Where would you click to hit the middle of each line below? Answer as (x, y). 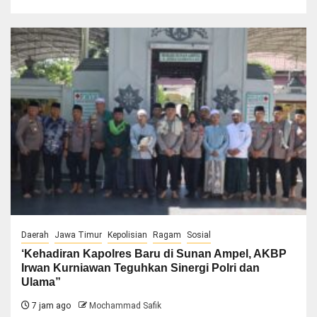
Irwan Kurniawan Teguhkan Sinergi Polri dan (140, 267)
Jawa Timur (78, 235)
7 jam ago (50, 305)
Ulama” (41, 282)
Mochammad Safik (125, 305)
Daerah (35, 235)
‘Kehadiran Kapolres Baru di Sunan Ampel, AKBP (154, 253)
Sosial (199, 235)
